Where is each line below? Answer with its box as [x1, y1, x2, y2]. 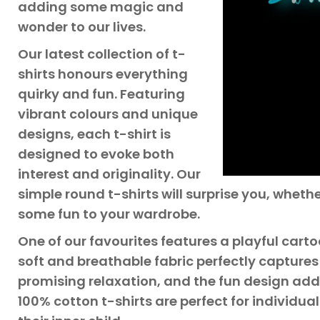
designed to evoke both [18, 144, 174, 163]
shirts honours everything [18, 64, 188, 83]
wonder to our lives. [18, 17, 146, 36]
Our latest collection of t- [18, 44, 186, 63]
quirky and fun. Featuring [18, 84, 185, 103]
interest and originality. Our [18, 164, 201, 183]
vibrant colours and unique [18, 104, 198, 123]
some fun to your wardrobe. [18, 204, 200, 223]
